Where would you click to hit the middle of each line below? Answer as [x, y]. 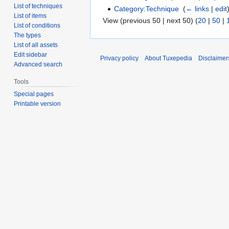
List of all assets [36, 45]
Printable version [38, 104]
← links [198, 8]
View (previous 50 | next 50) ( [150, 21]
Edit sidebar [31, 54]
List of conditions [37, 25]
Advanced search [38, 64]
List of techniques [38, 6]
